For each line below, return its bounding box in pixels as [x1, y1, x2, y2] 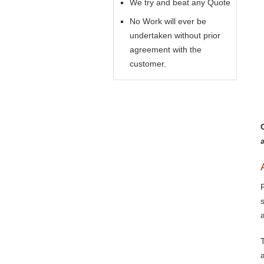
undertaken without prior [130, 31, 220, 40]
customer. [130, 59, 166, 68]
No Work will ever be [130, 16, 206, 26]
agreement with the [130, 45, 202, 54]
